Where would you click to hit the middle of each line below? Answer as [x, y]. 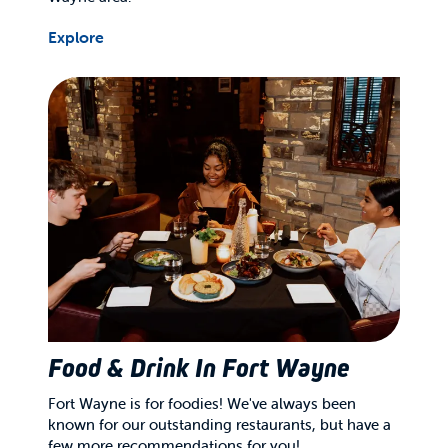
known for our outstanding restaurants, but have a [219, 424]
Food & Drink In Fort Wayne [199, 367]
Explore [76, 36]
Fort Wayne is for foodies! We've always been [202, 403]
